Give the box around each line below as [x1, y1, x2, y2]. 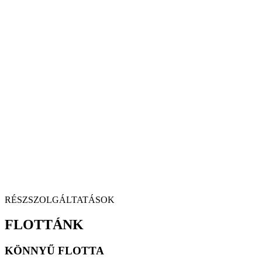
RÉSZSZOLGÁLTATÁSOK [5, 195, 115, 205]
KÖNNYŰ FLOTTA [5, 244, 104, 257]
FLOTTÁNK [5, 217, 84, 233]
